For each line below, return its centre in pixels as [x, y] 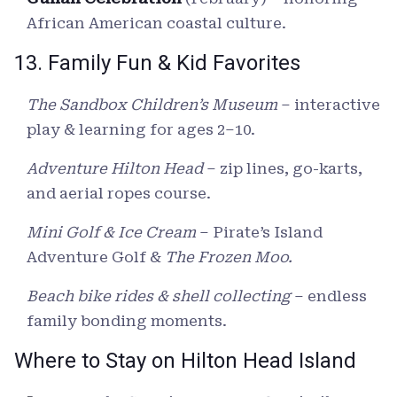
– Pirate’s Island [259, 233]
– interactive [329, 105]
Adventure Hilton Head [115, 169]
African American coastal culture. [156, 23]
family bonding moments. [127, 321]
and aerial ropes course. [119, 194]
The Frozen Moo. [229, 257]
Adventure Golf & [96, 257]
